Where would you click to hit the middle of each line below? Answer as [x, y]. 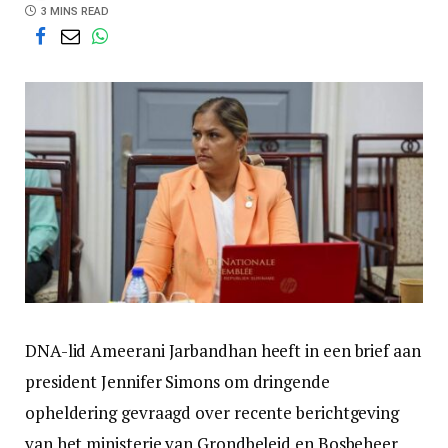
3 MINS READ [75, 11]
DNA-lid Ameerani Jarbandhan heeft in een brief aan [223, 351]
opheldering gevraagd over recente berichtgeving [212, 413]
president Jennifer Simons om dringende [177, 382]
